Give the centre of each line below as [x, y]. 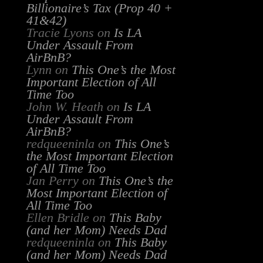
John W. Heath [65, 107]
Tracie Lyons [60, 33]
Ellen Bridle [58, 218]
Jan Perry [52, 181]
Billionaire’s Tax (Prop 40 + [99, 9]
